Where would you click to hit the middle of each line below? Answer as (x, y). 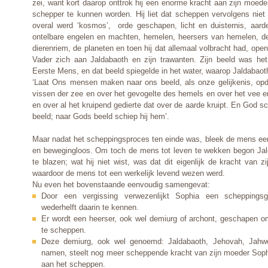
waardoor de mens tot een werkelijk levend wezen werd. (129, 173)
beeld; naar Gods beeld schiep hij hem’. (101, 116)
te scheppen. (64, 230)
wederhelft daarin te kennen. (90, 207)
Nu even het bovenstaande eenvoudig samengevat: (121, 184)
